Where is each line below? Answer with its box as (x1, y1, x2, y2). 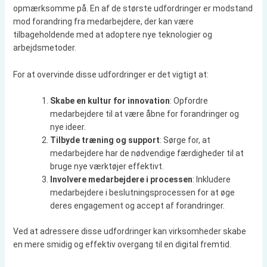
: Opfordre (169, 96, 208, 106)
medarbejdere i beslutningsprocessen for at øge (49, 188, 235, 198)
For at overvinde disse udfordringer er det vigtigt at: (13, 69, 209, 79)
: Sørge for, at (159, 135, 210, 145)
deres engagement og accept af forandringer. (49, 201, 225, 211)
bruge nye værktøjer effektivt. (49, 162, 164, 172)
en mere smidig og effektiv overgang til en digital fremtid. (13, 240, 231, 250)
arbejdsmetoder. (13, 43, 76, 53)
